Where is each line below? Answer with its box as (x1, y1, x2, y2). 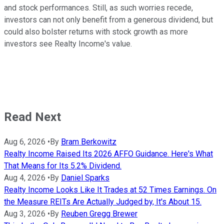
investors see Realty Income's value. (4, 39, 132, 49)
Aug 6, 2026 (4, 137, 45, 147)
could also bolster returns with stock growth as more (4, 27, 188, 37)
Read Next (4, 110, 61, 124)
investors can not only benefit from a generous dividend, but (4, 15, 213, 25)
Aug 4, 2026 (4, 173, 45, 183)
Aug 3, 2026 (4, 209, 45, 219)
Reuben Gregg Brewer (61, 209, 137, 219)
